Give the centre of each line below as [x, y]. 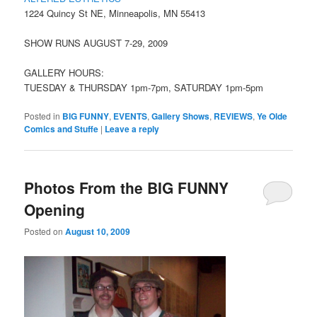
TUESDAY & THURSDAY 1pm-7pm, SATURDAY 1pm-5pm [144, 88]
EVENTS [131, 116]
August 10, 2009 [98, 231]
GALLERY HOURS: [64, 73]
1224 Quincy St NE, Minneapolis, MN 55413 [115, 13]
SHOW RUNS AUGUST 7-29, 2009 [96, 43]
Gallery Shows [181, 116]
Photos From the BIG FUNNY [127, 187]
